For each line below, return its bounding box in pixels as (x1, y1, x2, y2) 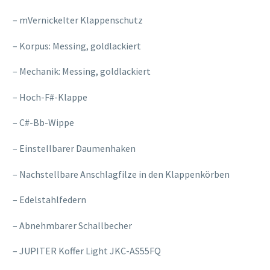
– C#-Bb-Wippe (13, 116, 74, 129)
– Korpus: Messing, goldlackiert (13, 39, 141, 52)
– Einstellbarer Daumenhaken (13, 142, 136, 154)
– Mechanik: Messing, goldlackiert (13, 65, 151, 78)
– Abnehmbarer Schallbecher (13, 219, 132, 231)
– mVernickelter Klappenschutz (13, 13, 143, 26)
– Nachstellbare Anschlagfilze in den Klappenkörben (13, 168, 230, 180)
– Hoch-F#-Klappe (13, 90, 87, 103)
